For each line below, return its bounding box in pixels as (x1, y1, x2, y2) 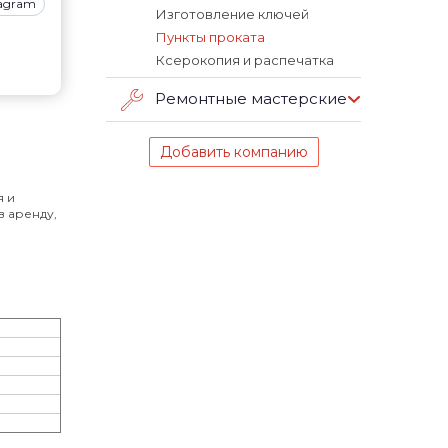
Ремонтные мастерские (155, 89, 347, 109)
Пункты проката (156, 29, 265, 45)
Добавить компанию (159, 143, 308, 161)
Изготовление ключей (156, 6, 309, 22)
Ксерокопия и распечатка (156, 52, 334, 68)
